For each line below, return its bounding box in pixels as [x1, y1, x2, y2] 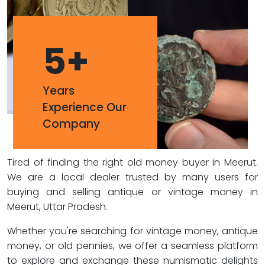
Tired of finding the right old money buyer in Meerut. [7, 156, 258, 169]
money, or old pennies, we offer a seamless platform [7, 239, 258, 253]
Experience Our [43, 99, 127, 115]
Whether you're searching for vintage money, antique [7, 224, 258, 238]
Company [43, 116, 100, 132]
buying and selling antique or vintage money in [7, 185, 258, 199]
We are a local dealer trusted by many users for [7, 170, 258, 184]
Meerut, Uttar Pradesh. [7, 200, 108, 214]
